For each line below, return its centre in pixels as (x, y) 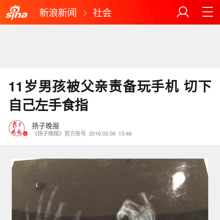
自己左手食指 (48, 105)
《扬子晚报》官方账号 (59, 133)
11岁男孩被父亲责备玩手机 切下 (110, 86)
